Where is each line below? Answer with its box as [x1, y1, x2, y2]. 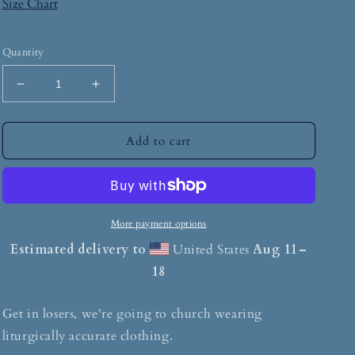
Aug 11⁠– [253, 241, 307, 259]
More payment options [110, 217, 207, 231]
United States [169, 241, 254, 259]
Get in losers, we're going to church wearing [2, 305, 262, 323]
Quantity [2, 45, 44, 60]
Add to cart [126, 132, 192, 149]
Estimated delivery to [10, 241, 147, 259]
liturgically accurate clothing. [2, 327, 174, 345]
